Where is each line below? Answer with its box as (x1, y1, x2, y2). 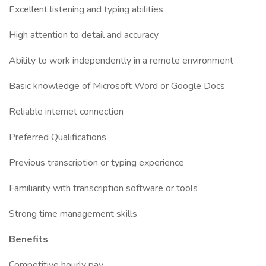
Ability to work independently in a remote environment (9, 54, 233, 67)
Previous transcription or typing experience (9, 156, 184, 169)
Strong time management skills (9, 207, 137, 220)
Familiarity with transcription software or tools (9, 182, 198, 195)
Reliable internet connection (9, 105, 123, 118)
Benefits (9, 233, 48, 246)
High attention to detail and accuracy (9, 28, 159, 42)
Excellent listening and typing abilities (9, 3, 163, 16)
